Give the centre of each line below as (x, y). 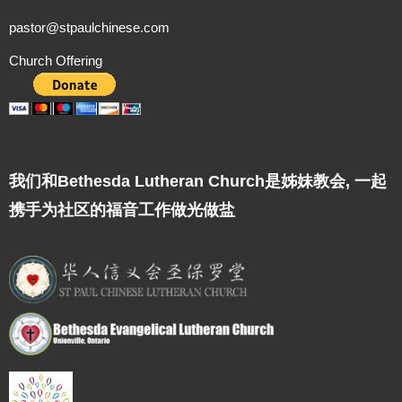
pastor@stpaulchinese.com (89, 27)
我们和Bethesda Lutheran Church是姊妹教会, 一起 (198, 181)
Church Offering (56, 60)
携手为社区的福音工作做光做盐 (122, 210)
